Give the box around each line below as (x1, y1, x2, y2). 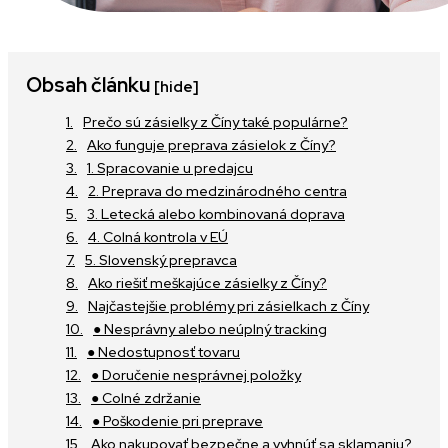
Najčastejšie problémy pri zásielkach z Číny (88, 296, 369, 315)
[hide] (154, 76, 199, 97)
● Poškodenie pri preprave (92, 411, 263, 430)
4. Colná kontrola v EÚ (88, 227, 228, 246)
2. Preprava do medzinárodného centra (88, 181, 347, 200)
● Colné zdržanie (91, 388, 201, 407)
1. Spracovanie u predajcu (87, 158, 253, 177)
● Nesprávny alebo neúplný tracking (93, 319, 327, 338)
